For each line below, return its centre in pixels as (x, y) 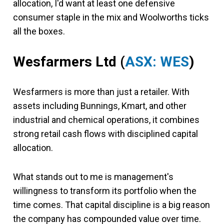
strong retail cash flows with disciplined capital (105, 134)
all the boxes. (39, 31)
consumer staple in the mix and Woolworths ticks (111, 17)
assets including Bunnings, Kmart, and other (100, 106)
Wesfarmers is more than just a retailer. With (101, 92)
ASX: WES (157, 62)
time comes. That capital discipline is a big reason (111, 205)
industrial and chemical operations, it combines (106, 120)
